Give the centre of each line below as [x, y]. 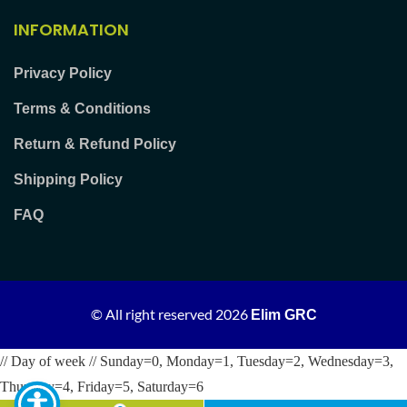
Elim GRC [283, 314]
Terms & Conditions [82, 108]
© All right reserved [153, 313]
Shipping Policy [68, 179]
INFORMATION [71, 29]
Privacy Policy [63, 73]
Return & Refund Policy [95, 144]
